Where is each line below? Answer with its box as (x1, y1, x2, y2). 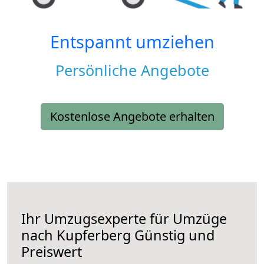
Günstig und (131, 226, 214, 245)
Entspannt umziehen (49, 30, 214, 54)
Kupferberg (57, 226, 131, 245)
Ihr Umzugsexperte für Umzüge (21, 209, 227, 229)
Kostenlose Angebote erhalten (49, 108, 214, 125)
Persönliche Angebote (55, 60, 209, 81)
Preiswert (21, 242, 82, 262)
